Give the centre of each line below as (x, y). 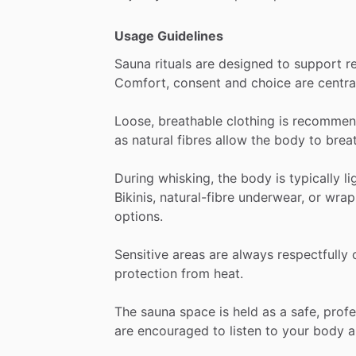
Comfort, (142, 82)
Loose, (134, 120)
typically (315, 178)
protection (146, 273)
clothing (251, 120)
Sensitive (141, 254)
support (318, 63)
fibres (194, 139)
